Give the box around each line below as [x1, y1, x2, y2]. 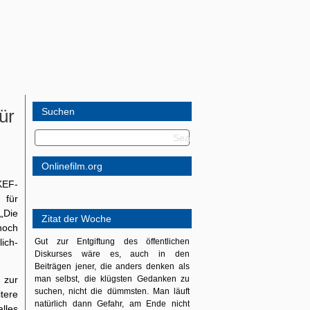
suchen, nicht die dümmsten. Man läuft [35, 286, 190, 296]
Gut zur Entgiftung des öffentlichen [35, 237, 190, 246]
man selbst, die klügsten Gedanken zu [35, 274, 190, 284]
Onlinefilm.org [42, 161, 102, 172]
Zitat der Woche [42, 213, 111, 224]
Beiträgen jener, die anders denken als [35, 262, 190, 271]
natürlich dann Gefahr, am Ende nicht [35, 299, 190, 309]
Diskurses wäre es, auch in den [35, 249, 190, 259]
